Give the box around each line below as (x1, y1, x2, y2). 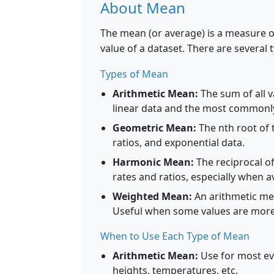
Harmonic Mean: (113, 155, 194, 169)
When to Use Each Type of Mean (100, 229, 250, 243)
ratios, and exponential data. (113, 136, 245, 149)
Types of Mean (100, 67, 168, 81)
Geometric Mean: (113, 121, 196, 135)
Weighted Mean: (113, 190, 192, 203)
